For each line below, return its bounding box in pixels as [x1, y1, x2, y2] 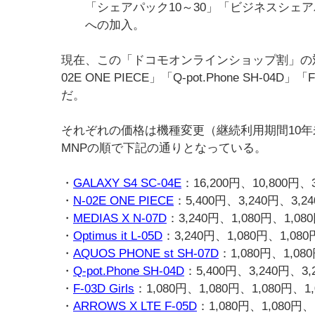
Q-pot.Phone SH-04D [73, 264, 184, 278]
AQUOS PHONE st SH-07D [73, 247, 219, 260]
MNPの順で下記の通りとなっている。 [61, 141, 266, 155]
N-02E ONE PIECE [73, 194, 174, 207]
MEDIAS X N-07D [73, 212, 167, 225]
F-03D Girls [73, 282, 134, 295]
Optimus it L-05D [73, 229, 162, 243]
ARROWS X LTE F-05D [73, 300, 197, 313]
